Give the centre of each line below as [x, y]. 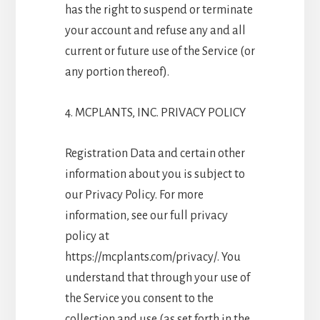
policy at [87, 236]
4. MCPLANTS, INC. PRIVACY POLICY [155, 112]
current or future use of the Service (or [160, 51]
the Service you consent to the [139, 298]
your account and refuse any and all [155, 30]
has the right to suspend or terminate [159, 10]
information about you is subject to [155, 174]
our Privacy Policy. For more [134, 195]
